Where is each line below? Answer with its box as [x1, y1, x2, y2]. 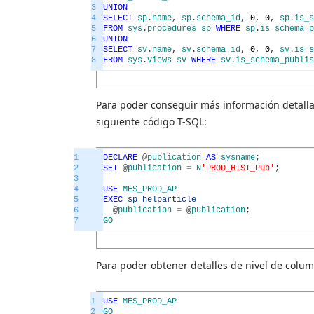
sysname [221, 153, 255, 163]
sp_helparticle [128, 195, 196, 205]
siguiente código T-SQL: [96, 115, 207, 129]
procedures [147, 24, 196, 34]
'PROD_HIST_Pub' [201, 163, 275, 174]
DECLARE [103, 153, 137, 163]
